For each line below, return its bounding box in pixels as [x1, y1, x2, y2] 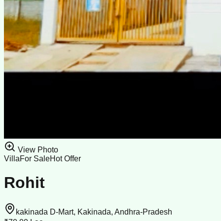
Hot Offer [50, 154, 81, 163]
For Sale [20, 154, 50, 163]
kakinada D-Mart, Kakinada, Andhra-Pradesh [16, 207, 172, 216]
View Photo [16, 146, 58, 154]
